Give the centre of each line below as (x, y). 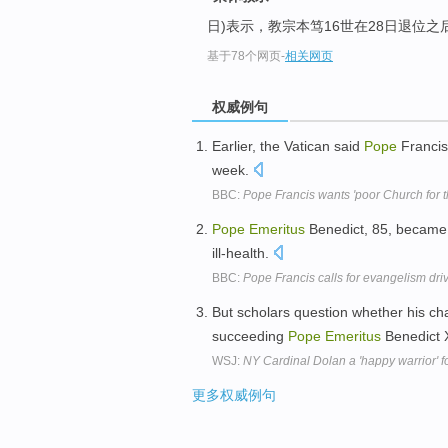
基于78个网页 (244, 56)
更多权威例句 (234, 394)
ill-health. (242, 253)
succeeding (250, 335)
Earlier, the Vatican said (288, 146)
